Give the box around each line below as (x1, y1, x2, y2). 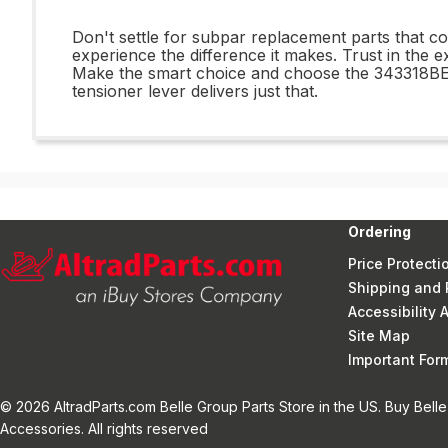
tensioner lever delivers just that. (72, 81, 318, 101)
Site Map (348, 327, 410, 344)
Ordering (348, 223, 411, 240)
